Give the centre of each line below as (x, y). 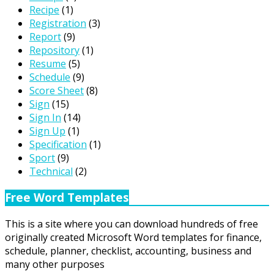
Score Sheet (57, 90)
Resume (48, 63)
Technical (51, 171)
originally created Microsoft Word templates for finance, (133, 238)
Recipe (44, 9)
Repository (54, 50)
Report (45, 36)
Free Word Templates (67, 197)
